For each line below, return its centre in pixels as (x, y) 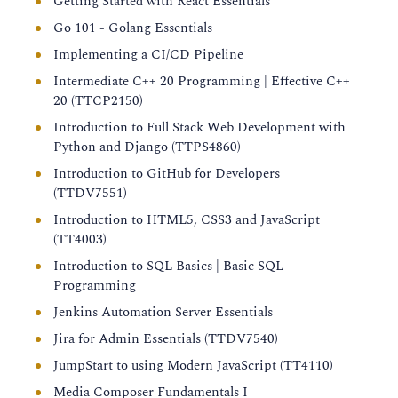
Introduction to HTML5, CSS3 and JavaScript (187, 220)
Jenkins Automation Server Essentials (163, 312)
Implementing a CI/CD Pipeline (148, 55)
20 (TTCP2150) (98, 101)
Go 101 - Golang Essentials (133, 28)
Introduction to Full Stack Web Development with (199, 127)
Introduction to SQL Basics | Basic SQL (168, 266)
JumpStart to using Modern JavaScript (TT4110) (193, 366)
